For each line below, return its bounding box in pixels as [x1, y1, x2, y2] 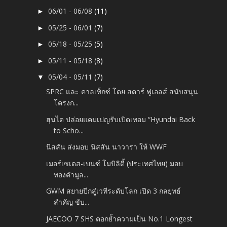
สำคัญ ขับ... [54, 197, 90, 207]
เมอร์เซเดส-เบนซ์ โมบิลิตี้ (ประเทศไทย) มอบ [46, 158, 183, 168]
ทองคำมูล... [54, 169, 89, 179]
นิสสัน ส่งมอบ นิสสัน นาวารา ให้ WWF [46, 142, 167, 152]
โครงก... [54, 98, 79, 108]
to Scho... [54, 125, 84, 135]
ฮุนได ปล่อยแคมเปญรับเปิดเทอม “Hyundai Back [46, 114, 196, 124]
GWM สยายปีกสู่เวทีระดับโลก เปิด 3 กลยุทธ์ [46, 186, 181, 196]
